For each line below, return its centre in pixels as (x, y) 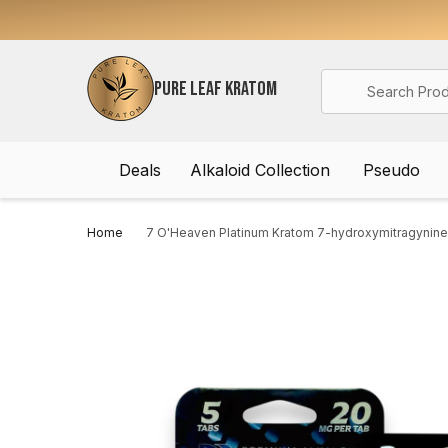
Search (348, 80)
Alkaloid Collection (259, 170)
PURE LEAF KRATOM (215, 88)
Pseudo (391, 170)
